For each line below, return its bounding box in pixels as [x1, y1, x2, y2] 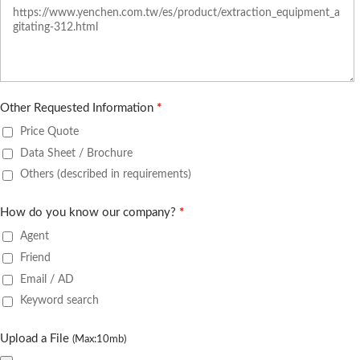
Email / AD [20, 272, 74, 285]
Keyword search [20, 294, 99, 307]
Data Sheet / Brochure [20, 146, 133, 159]
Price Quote [20, 125, 79, 138]
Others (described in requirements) [20, 168, 191, 181]
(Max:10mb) [72, 334, 126, 345]
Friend [20, 251, 51, 264]
